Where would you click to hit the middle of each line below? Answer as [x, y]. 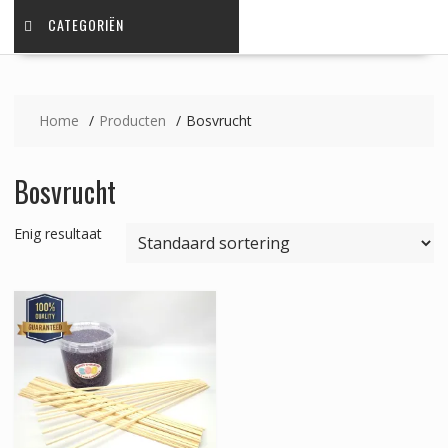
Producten [132, 121]
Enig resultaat [57, 234]
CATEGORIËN [85, 25]
